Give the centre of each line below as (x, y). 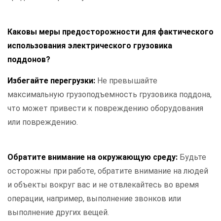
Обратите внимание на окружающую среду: (93, 157)
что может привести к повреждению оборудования (105, 109)
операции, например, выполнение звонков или (94, 199)
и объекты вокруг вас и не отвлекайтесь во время (103, 185)
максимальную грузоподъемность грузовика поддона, (110, 95)
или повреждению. (43, 122)
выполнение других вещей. (58, 213)
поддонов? (29, 60)
